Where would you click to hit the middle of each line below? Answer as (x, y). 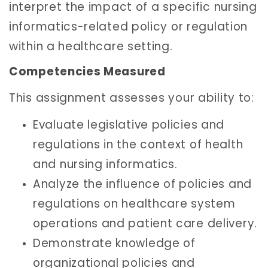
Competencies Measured (87, 72)
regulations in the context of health (138, 145)
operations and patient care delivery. (145, 224)
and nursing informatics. (105, 165)
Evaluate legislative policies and (129, 125)
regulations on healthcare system (134, 204)
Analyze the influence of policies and (142, 184)
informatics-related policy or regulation (129, 26)
